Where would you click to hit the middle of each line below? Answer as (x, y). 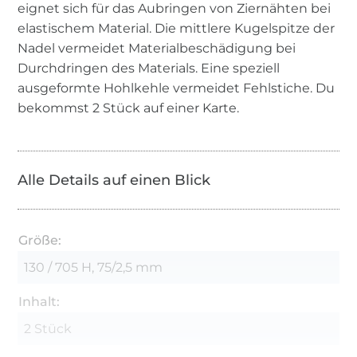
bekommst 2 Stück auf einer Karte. (129, 108)
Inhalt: (39, 301)
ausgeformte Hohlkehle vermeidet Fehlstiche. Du (177, 88)
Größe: (40, 240)
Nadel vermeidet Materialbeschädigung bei (157, 48)
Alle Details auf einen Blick (114, 180)
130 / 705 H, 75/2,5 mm (94, 267)
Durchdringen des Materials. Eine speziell (149, 68)
